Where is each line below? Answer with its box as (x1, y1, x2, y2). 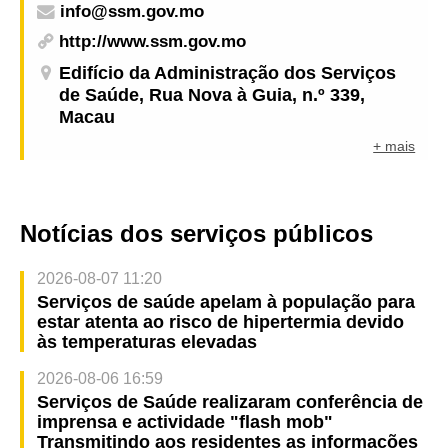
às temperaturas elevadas (36, 331, 257, 352)
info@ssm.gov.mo (59, 2, 204, 22)
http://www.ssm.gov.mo (59, 31, 247, 51)
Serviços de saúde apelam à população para (36, 291, 415, 312)
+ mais (373, 138, 416, 155)
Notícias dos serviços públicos (20, 219, 373, 247)
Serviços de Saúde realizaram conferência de (36, 391, 423, 412)
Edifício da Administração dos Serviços (59, 63, 397, 84)
